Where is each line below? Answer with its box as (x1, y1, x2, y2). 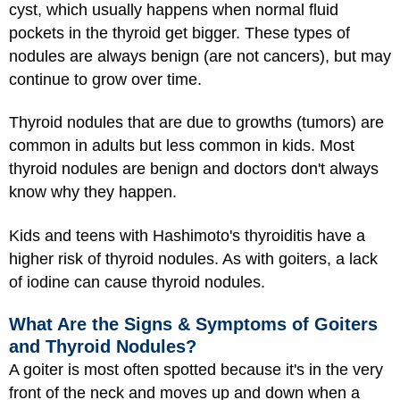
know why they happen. (9, 183, 177, 202)
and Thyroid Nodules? (9, 337, 196, 357)
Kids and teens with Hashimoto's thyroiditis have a (9, 226, 365, 245)
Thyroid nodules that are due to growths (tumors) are (9, 113, 384, 132)
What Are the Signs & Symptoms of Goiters (9, 314, 378, 335)
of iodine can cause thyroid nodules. (9, 272, 265, 291)
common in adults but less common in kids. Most (9, 137, 354, 155)
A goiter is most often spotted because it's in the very (9, 361, 383, 379)
